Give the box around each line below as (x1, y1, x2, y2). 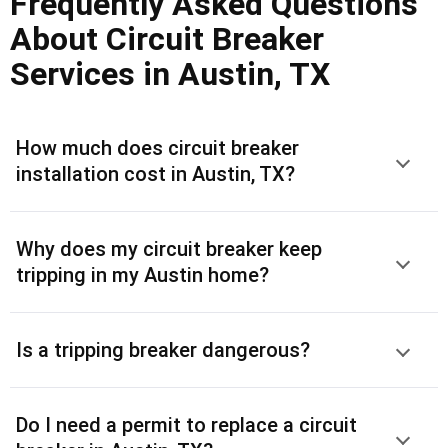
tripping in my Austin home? (16, 262, 269, 287)
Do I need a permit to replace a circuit (16, 412, 357, 437)
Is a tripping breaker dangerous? (16, 337, 310, 362)
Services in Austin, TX (10, 54, 330, 93)
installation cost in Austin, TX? (16, 161, 295, 186)
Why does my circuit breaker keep (16, 236, 322, 261)
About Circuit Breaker (10, 19, 324, 58)
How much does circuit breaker (16, 135, 299, 160)
